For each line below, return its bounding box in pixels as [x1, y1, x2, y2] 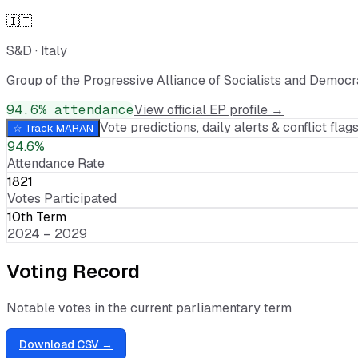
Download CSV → [19, 336, 113, 352]
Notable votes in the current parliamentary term [6, 299, 292, 316]
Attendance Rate [7, 154, 105, 172]
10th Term [7, 208, 66, 225]
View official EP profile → [134, 101, 284, 118]
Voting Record [6, 258, 140, 284]
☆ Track [13, 121, 56, 135]
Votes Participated [7, 189, 117, 207]
